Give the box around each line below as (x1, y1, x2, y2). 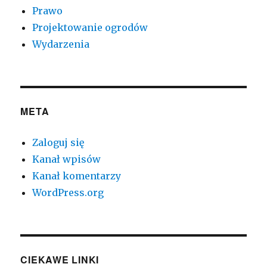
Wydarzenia (32, 38, 90, 51)
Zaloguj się (32, 136, 85, 149)
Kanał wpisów (32, 153, 101, 166)
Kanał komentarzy (32, 170, 122, 182)
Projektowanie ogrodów (32, 21, 148, 34)
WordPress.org (32, 187, 104, 199)
